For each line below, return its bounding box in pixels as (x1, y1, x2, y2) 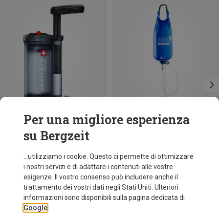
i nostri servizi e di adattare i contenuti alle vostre (23, 163, 173, 171)
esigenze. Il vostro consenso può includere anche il (23, 173, 178, 181)
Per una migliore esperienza (23, 111, 190, 128)
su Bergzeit (23, 128, 89, 144)
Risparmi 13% (112, 128, 154, 136)
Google (23, 204, 47, 212)
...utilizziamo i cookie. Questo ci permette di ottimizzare (23, 153, 194, 160)
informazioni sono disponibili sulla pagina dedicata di (23, 194, 185, 201)
